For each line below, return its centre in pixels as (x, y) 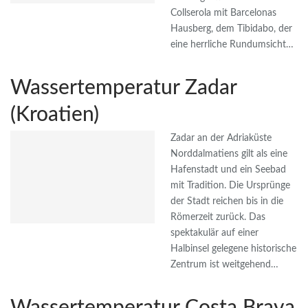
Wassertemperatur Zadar (123, 88)
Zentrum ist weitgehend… (224, 265)
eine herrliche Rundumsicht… (232, 45)
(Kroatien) (55, 115)
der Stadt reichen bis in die (227, 202)
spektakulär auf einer (214, 233)
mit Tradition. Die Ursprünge (230, 186)
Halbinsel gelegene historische (233, 249)
